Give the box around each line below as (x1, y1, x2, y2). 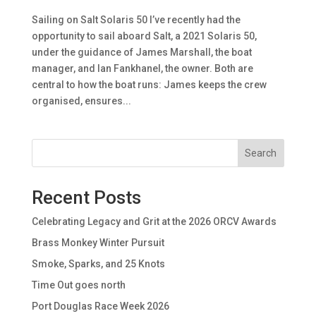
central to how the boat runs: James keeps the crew (31, 78, 267, 90)
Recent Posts (31, 186, 141, 208)
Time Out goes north (31, 279, 126, 291)
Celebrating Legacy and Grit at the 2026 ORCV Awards (31, 215, 276, 227)
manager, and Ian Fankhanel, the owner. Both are (31, 62, 253, 74)
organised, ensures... (31, 95, 131, 107)
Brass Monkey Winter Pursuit (31, 236, 164, 248)
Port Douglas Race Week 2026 (31, 300, 169, 312)
